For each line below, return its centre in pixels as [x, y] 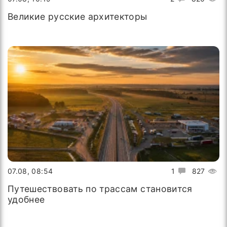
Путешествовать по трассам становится [100, 189]
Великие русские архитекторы [78, 16]
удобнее [26, 199]
